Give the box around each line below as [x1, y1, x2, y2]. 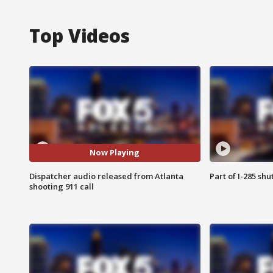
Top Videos [29, 23, 130, 48]
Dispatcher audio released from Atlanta [29, 170, 183, 182]
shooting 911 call [29, 180, 94, 192]
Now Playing [90, 147, 140, 158]
